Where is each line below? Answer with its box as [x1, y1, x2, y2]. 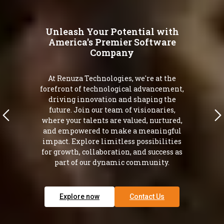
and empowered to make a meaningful [42, 126, 181, 136]
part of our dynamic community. [54, 157, 169, 167]
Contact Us [129, 192, 164, 200]
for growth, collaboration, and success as [41, 147, 182, 157]
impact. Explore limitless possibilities [42, 136, 181, 146]
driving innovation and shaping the [48, 94, 176, 104]
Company [90, 46, 134, 59]
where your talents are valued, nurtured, [41, 115, 182, 125]
